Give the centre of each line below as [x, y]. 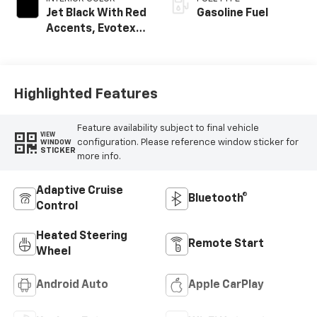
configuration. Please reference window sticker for [188, 142]
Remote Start [226, 244]
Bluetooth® [218, 199]
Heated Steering [81, 237]
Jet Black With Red [96, 14]
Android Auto [72, 286]
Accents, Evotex [91, 29]
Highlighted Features [85, 94]
